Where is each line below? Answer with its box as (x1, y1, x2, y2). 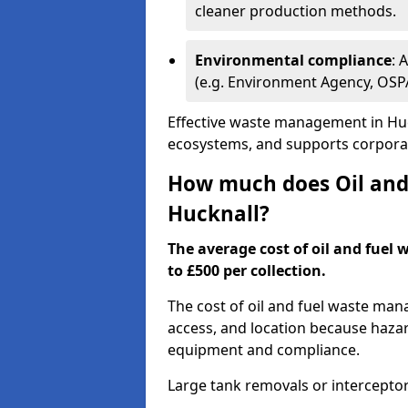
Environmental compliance (195, 50, 392, 70)
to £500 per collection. (168, 260, 326, 280)
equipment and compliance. (168, 340, 360, 360)
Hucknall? (168, 199, 270, 228)
